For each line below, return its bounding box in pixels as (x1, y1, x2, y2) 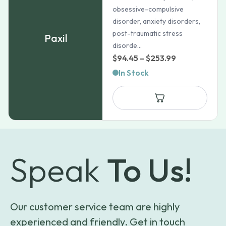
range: (176, 66, 201, 76)
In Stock (119, 68, 149, 78)
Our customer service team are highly (10, 200, 180, 213)
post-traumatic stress (112, 29, 183, 38)
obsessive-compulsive (112, 5, 184, 14)
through (176, 92, 207, 102)
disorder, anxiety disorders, (112, 17, 201, 26)
